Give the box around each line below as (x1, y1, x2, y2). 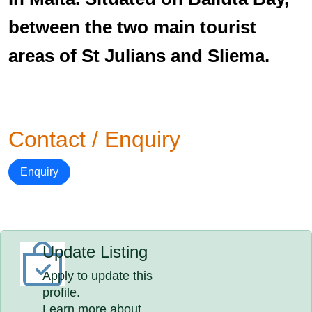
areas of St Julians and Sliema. (8, 45, 270, 66)
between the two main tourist (8, 17, 256, 38)
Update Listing (42, 242, 148, 261)
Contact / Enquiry (8, 127, 180, 152)
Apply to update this (42, 269, 153, 283)
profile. (42, 286, 81, 299)
